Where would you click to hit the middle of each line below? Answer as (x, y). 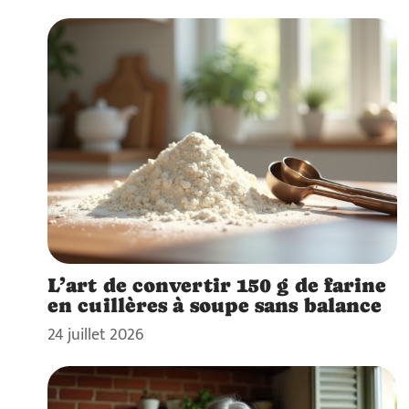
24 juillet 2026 (95, 334)
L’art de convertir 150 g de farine (217, 284)
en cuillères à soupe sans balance (215, 304)
